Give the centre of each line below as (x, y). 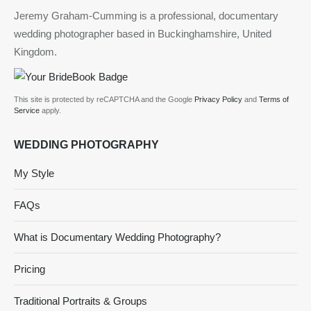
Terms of (274, 99)
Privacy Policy (218, 99)
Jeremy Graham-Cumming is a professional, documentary (146, 15)
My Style (34, 173)
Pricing (30, 269)
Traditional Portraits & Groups (81, 301)
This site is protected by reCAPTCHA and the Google (104, 99)
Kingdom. (35, 51)
